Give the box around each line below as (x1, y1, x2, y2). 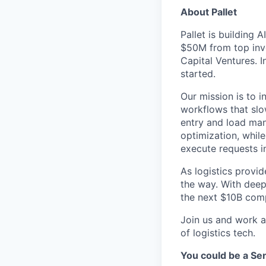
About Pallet (180, 6, 237, 18)
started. (180, 68, 216, 80)
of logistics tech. (180, 227, 255, 239)
